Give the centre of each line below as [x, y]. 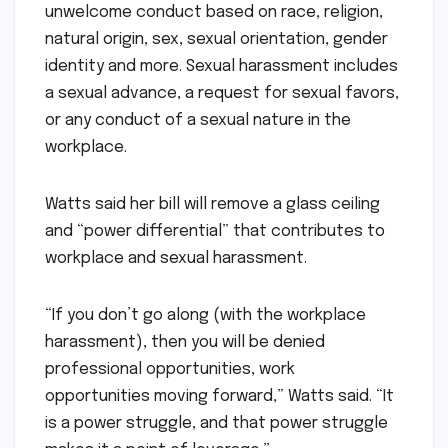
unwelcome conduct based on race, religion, [214, 12]
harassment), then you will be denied [185, 342]
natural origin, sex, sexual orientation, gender [216, 39]
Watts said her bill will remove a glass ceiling [212, 204]
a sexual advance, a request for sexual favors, [222, 93]
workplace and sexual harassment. [176, 258]
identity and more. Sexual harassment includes [221, 66]
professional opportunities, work [170, 369]
